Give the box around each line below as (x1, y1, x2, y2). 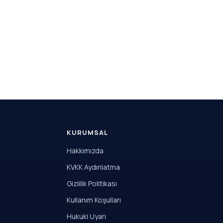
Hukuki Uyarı (66, 212, 106, 221)
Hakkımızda (66, 146, 104, 155)
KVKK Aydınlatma (66, 162, 120, 172)
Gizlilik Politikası (66, 179, 117, 188)
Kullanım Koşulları (66, 195, 121, 205)
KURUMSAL (66, 128, 109, 137)
